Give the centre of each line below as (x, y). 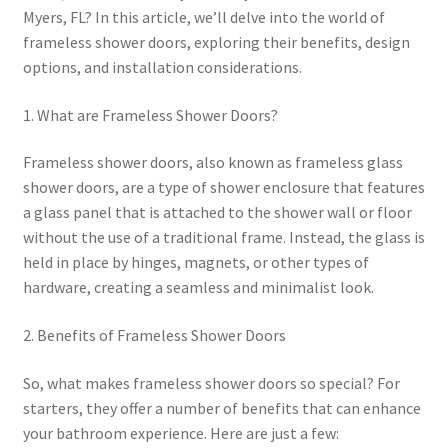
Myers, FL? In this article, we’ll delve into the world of (203, 17)
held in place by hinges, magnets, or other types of (195, 262)
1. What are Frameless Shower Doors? (150, 114)
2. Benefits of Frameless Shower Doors (154, 335)
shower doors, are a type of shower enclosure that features (223, 187)
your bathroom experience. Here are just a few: (180, 432)
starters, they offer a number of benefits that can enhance (221, 407)
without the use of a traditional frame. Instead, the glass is (223, 237)
